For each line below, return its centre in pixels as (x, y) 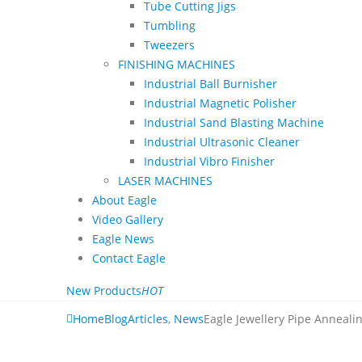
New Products (104, 290)
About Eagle (124, 200)
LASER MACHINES (165, 180)
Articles (148, 318)
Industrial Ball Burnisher (210, 83)
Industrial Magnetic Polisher (220, 103)
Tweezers (169, 44)
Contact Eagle (129, 258)
